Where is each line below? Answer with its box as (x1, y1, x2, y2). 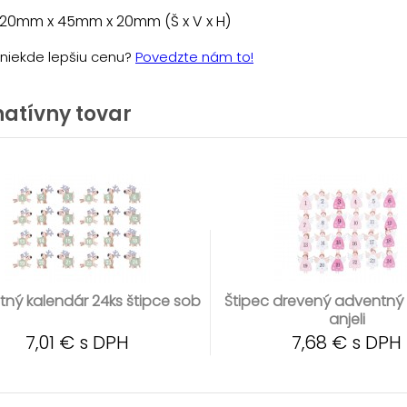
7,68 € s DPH (292, 329, 402, 355)
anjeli (328, 308, 365, 330)
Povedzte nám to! (135, 46, 253, 66)
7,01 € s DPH (25, 329, 129, 355)
